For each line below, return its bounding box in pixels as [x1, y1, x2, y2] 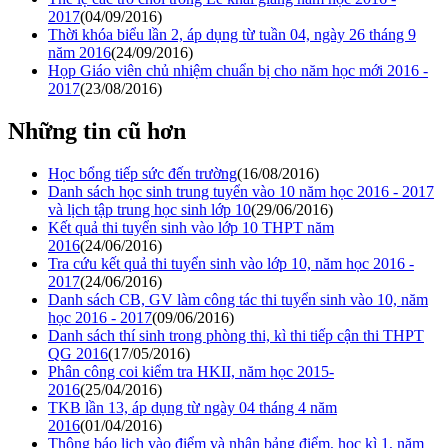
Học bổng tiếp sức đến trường [48, 164, 237, 182]
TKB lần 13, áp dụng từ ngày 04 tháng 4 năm [48, 398, 337, 416]
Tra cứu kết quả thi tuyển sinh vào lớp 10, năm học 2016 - [48, 254, 414, 272]
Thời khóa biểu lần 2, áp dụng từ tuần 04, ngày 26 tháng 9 [48, 25, 416, 43]
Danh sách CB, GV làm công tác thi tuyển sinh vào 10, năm [48, 290, 428, 308]
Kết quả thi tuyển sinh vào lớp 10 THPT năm [48, 218, 334, 236]
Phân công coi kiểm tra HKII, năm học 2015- [48, 362, 334, 380]
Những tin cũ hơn [8, 117, 186, 144]
